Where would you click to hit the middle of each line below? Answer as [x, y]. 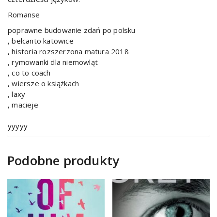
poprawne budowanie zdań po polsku [72, 30]
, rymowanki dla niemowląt [53, 62]
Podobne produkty [63, 160]
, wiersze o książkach [44, 83]
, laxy [17, 94]
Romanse [24, 14]
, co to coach [29, 72]
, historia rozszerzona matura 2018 [68, 51]
